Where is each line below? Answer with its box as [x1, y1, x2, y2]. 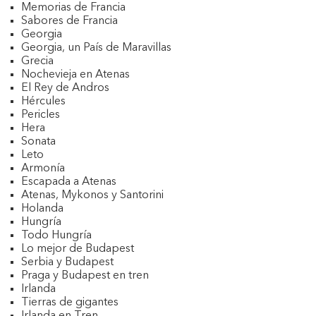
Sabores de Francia [21, 16, 118, 27]
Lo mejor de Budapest [21, 243, 134, 255]
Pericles [21, 109, 60, 121]
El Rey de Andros [21, 83, 109, 94]
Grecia [21, 56, 54, 67]
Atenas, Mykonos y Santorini [21, 190, 164, 201]
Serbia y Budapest [21, 257, 114, 268]
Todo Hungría [21, 230, 92, 241]
